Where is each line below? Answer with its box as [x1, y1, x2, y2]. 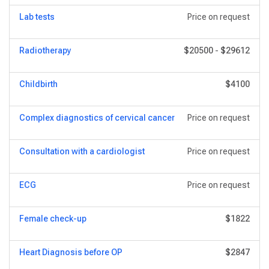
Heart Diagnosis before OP [19, 247, 122, 257]
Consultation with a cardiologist [19, 147, 145, 156]
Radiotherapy [19, 46, 71, 55]
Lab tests [19, 12, 55, 22]
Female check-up [19, 214, 86, 223]
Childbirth [19, 79, 58, 89]
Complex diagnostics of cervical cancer [19, 113, 175, 122]
